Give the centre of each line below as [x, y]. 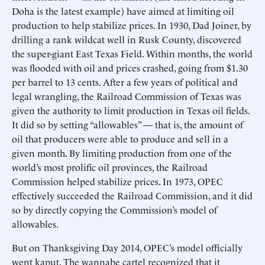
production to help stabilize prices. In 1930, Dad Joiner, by [132, 25]
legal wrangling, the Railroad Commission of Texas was [127, 96]
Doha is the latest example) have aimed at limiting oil [123, 11]
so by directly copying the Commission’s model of [114, 209]
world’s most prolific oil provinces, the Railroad [110, 167]
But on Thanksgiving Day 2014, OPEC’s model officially [127, 247]
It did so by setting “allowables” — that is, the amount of [127, 124]
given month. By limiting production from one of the [122, 153]
